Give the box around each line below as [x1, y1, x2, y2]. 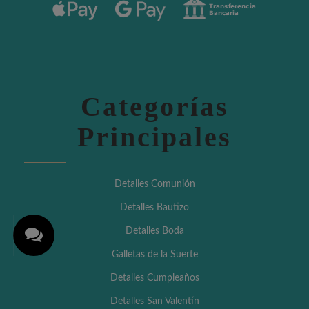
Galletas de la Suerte [111, 249, 198, 259]
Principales [77, 121, 232, 152]
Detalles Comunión [114, 179, 195, 189]
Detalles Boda [125, 226, 184, 236]
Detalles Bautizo [120, 202, 189, 212]
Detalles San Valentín [110, 296, 199, 306]
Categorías [80, 90, 229, 122]
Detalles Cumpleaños [110, 272, 199, 283]
